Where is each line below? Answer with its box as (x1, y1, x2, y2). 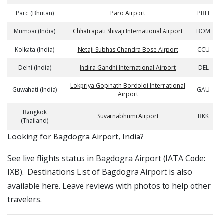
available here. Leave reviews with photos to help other (7, 180, 211, 191)
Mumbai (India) (14, 27, 55, 35)
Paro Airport (110, 9, 145, 17)
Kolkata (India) (15, 45, 54, 54)
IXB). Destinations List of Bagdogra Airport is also (7, 166, 192, 177)
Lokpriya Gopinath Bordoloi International (70, 82, 185, 90)
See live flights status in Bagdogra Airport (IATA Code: (7, 153, 205, 164)
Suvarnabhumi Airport (97, 112, 159, 120)
